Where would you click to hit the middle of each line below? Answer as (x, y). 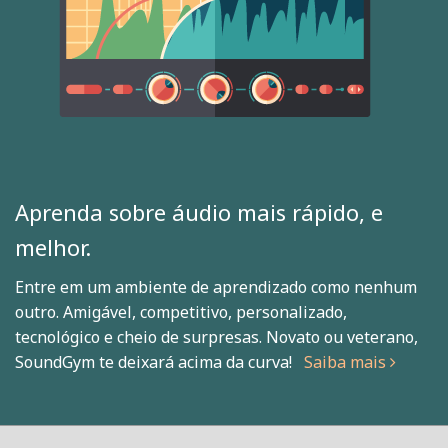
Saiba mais (347, 362)
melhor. (53, 247)
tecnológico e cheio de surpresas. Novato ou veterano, (216, 337)
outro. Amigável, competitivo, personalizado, (181, 312)
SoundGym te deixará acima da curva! (159, 362)
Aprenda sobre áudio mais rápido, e (199, 212)
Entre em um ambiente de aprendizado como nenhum (216, 287)
